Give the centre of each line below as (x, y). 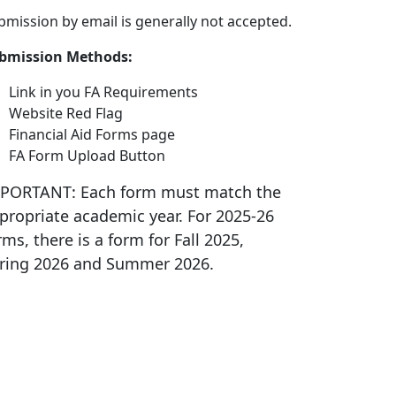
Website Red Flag (66, 113)
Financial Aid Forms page (92, 134)
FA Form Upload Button (87, 156)
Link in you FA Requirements (103, 92)
